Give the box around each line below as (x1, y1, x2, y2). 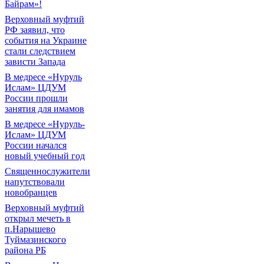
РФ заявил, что (5, 25, 65, 35)
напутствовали (5, 177, 65, 187)
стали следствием (5, 46, 75, 56)
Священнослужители (5, 166, 90, 176)
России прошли (5, 93, 68, 103)
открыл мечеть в (5, 213, 71, 223)
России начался (5, 140, 67, 150)
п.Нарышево (5, 224, 55, 234)
